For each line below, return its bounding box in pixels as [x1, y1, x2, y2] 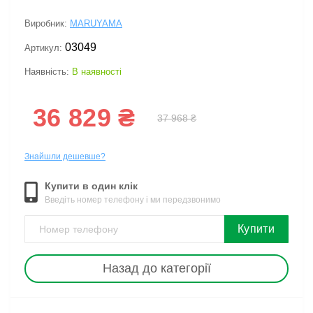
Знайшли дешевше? [24, 152, 105, 161]
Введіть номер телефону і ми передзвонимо [45, 195, 221, 205]
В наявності [72, 66, 122, 77]
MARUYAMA [70, 18, 122, 29]
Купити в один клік [45, 180, 138, 191]
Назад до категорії [102, 261, 211, 275]
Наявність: [24, 66, 72, 77]
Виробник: [24, 18, 70, 29]
